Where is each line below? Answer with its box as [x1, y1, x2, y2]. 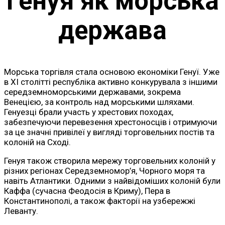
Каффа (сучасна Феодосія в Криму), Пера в [4, 185, 170, 196]
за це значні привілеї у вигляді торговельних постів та [4, 127, 214, 137]
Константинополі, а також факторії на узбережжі [4, 195, 195, 206]
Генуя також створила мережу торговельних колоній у [4, 155, 215, 166]
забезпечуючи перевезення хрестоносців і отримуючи [4, 117, 217, 127]
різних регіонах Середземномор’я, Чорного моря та [4, 165, 205, 176]
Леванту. [4, 205, 38, 216]
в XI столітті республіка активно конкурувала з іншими [4, 76, 217, 87]
